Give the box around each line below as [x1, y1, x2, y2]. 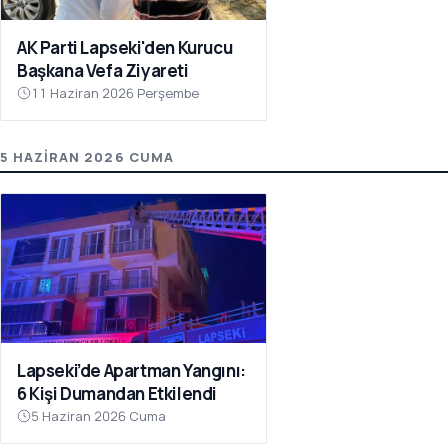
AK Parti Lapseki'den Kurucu [17, 35, 233, 59]
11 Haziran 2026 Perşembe [31, 83, 199, 102]
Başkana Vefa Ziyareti [17, 58, 189, 82]
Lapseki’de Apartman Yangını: [17, 358, 246, 382]
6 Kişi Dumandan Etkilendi [17, 381, 217, 405]
